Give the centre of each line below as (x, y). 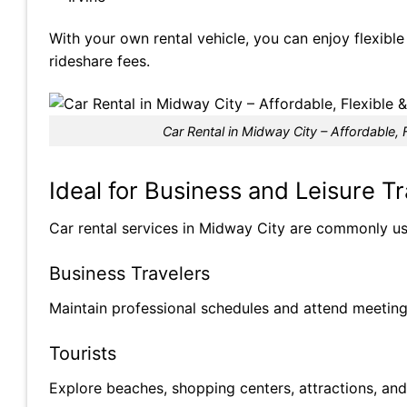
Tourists (83, 353)
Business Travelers (129, 274)
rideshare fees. (99, 61)
